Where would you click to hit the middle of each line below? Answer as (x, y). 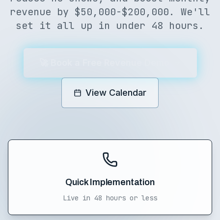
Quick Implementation (110, 182)
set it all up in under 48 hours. (110, 26)
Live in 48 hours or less (110, 198)
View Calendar (116, 93)
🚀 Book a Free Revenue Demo (104, 63)
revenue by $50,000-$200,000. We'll (110, 12)
